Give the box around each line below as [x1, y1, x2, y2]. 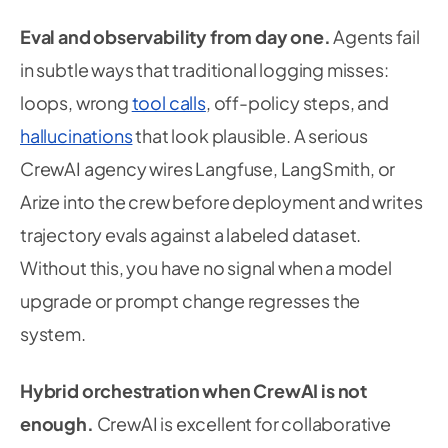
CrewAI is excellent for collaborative [93, 412, 391, 435]
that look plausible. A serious [132, 124, 368, 147]
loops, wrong [20, 91, 132, 114]
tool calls [131, 91, 206, 114]
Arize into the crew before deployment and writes [20, 190, 423, 213]
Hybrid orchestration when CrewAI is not [20, 379, 367, 402]
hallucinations [20, 124, 133, 147]
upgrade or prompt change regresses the [20, 289, 361, 312]
